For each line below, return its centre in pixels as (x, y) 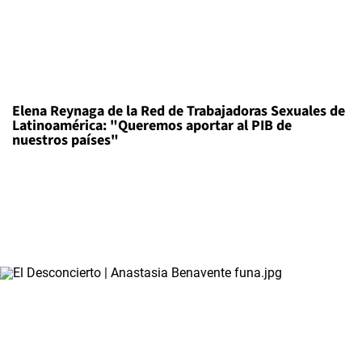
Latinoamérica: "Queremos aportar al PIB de (152, 125)
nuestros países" (65, 140)
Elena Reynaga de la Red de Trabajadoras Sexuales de (179, 111)
